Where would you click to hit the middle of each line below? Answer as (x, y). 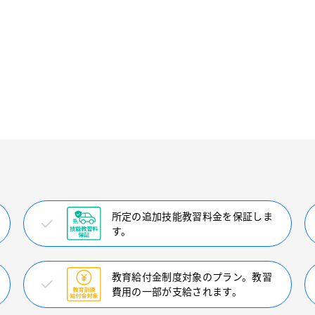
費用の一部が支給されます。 (177, 291)
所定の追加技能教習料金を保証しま (192, 216)
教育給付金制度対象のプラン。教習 (192, 277)
